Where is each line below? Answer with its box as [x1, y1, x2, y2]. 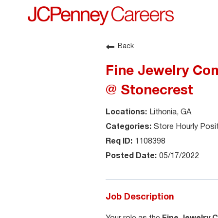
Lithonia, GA [149, 109, 191, 116]
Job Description [106, 193, 174, 201]
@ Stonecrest [106, 85, 193, 97]
